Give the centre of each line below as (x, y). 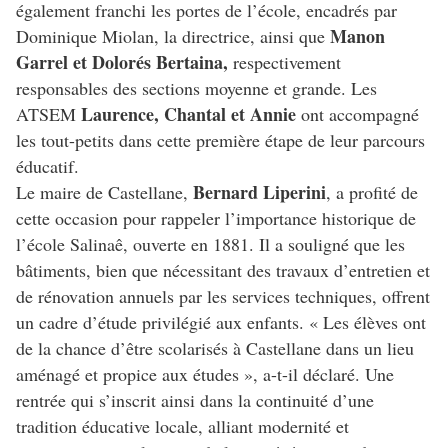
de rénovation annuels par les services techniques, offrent (223, 296)
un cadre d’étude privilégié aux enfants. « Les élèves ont (221, 322)
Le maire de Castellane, (104, 192)
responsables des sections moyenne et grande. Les (196, 88)
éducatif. (47, 166)
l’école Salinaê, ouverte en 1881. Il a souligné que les (210, 244)
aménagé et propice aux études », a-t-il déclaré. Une (205, 374)
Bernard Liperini (259, 192)
